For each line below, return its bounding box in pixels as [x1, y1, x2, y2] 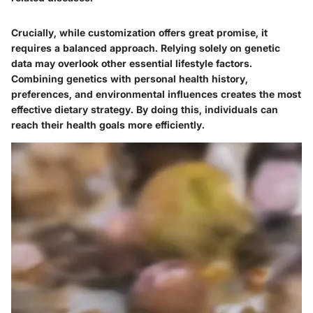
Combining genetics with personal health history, [11, 73, 248, 85]
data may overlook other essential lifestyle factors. [11, 57, 252, 70]
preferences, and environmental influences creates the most [11, 88, 301, 101]
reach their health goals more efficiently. [11, 119, 205, 131]
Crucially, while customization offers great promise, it [11, 27, 268, 39]
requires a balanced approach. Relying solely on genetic [11, 42, 280, 54]
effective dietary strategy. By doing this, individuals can [11, 103, 278, 116]
